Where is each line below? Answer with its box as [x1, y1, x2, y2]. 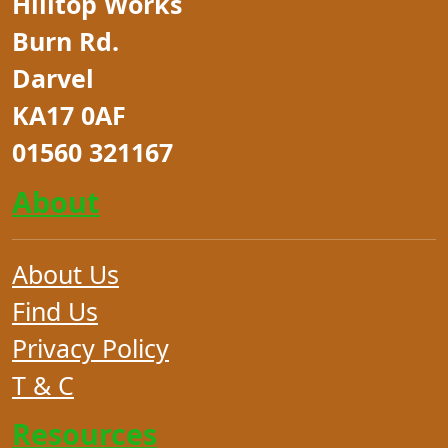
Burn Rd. [12, 24, 119, 59]
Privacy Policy [12, 330, 169, 365]
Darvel [12, 61, 94, 96]
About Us [12, 256, 119, 291]
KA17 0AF [12, 98, 126, 133]
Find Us [12, 293, 98, 328]
